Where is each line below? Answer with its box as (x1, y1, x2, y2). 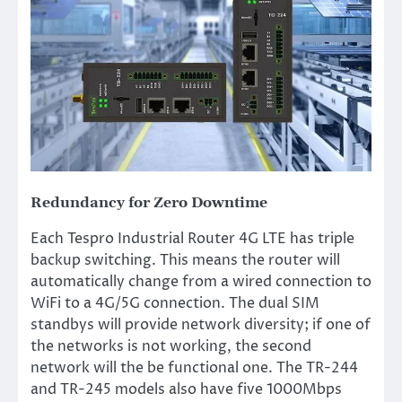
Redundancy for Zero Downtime (31, 193, 267, 212)
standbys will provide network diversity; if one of (31, 314, 371, 335)
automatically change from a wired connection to (31, 271, 371, 292)
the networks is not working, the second (31, 336, 311, 356)
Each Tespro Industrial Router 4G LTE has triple (31, 228, 354, 249)
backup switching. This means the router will (31, 249, 340, 270)
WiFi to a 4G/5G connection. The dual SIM (31, 293, 319, 313)
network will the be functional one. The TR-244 (31, 357, 358, 378)
